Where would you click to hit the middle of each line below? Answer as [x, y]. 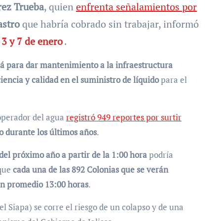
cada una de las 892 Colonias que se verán [91, 169]
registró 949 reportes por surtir [124, 117]
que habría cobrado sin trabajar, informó [109, 24]
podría [160, 155]
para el [173, 80]
